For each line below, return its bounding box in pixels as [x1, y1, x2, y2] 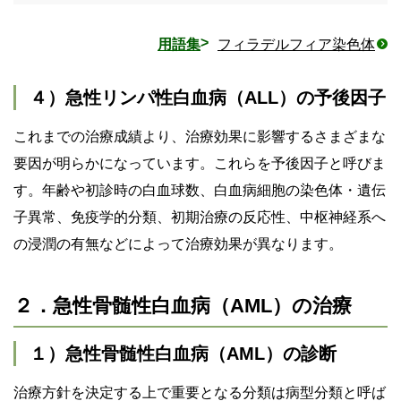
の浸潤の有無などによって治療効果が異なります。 [13, 235, 343, 252]
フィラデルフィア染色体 [218, 36, 375, 52]
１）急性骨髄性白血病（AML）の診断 [30, 343, 337, 363]
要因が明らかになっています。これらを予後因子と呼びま [13, 155, 386, 171]
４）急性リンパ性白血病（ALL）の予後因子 [30, 87, 386, 107]
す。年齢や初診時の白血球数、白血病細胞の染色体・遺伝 [13, 182, 386, 198]
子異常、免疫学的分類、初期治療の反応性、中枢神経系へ [13, 209, 386, 225]
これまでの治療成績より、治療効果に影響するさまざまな [13, 128, 386, 144]
